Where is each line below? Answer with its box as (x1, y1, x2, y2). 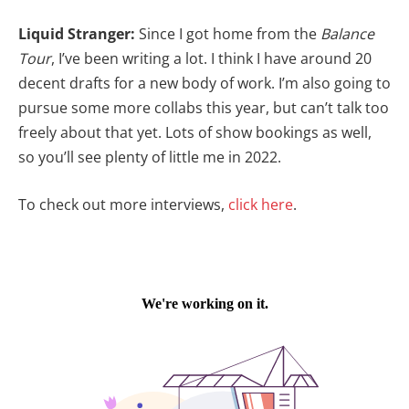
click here (228, 194, 293, 215)
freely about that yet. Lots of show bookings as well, (18, 122, 372, 143)
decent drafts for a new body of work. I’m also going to (18, 73, 391, 94)
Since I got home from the (139, 24, 320, 45)
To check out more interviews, (18, 194, 228, 215)
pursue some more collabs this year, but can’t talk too (18, 98, 389, 119)
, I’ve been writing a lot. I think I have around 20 (51, 48, 372, 69)
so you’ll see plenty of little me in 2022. (18, 147, 281, 168)
